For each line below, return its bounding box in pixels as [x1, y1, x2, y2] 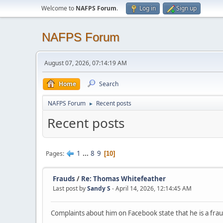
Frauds [53, 174, 75, 183]
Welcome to [41, 4, 76, 12]
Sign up [176, 4, 197, 12]
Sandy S [87, 184, 111, 193]
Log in [139, 4, 156, 12]
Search [99, 80, 118, 88]
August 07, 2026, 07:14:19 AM [44, 59, 127, 67]
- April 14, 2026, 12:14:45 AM [112, 184, 192, 193]
